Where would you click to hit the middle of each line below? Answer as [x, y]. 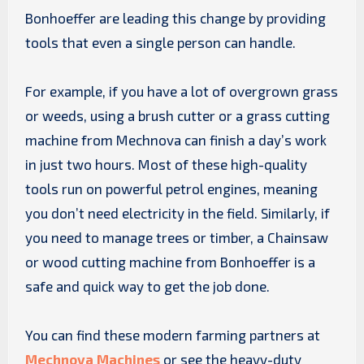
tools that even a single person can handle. [160, 42]
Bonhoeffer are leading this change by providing [175, 17]
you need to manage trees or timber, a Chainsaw [176, 237]
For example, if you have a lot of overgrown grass [181, 91]
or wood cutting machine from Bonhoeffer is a [170, 261]
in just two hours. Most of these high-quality [166, 164]
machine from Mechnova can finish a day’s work [175, 139]
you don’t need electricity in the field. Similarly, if [177, 212]
